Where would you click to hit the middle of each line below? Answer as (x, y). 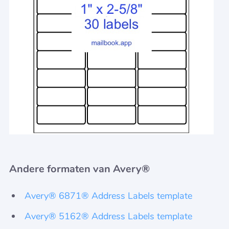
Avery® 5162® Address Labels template (108, 216)
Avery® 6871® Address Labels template (108, 196)
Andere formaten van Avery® (79, 169)
